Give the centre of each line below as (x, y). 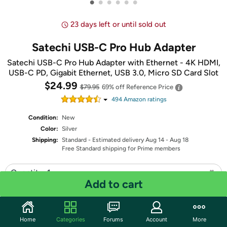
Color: (50, 129)
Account (156, 219)
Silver (70, 129)
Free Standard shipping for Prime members (121, 148)
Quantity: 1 (31, 173)
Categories (70, 219)
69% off (114, 87)
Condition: (44, 118)
